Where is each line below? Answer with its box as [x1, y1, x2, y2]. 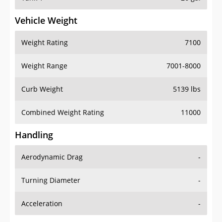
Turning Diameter [21, 175, 80, 185]
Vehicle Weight [15, 14, 77, 27]
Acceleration [21, 199, 62, 209]
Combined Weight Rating [21, 108, 104, 117]
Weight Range [21, 61, 67, 71]
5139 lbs [173, 84, 201, 94]
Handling [15, 129, 53, 141]
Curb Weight [21, 84, 63, 94]
